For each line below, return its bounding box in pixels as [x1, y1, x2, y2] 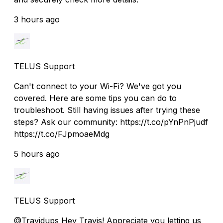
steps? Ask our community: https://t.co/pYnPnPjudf [14, 116, 208, 127]
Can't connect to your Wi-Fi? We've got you [14, 81, 181, 91]
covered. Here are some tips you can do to [14, 93, 177, 103]
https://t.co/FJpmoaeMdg [14, 128, 110, 139]
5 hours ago [14, 148, 60, 159]
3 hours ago [14, 14, 60, 24]
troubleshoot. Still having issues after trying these [14, 105, 200, 115]
